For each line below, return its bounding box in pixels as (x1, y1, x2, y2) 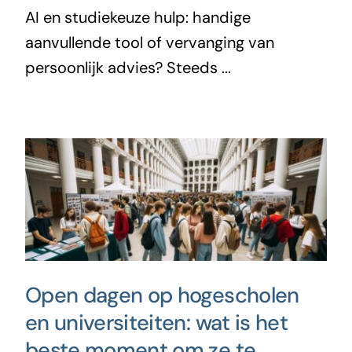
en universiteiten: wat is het (24, 308, 288, 336)
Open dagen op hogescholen (24, 280, 299, 309)
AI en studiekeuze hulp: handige (24, 6, 251, 27)
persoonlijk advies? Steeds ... (24, 57, 231, 78)
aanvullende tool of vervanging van (24, 31, 274, 53)
